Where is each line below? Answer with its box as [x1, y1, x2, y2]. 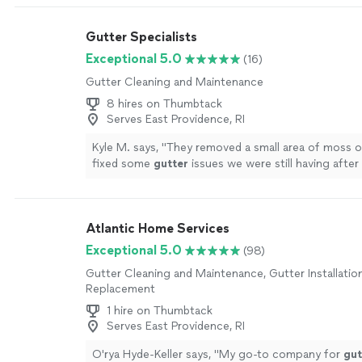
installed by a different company [133, 173, 305, 187]
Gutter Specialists [86, 29, 197, 44]
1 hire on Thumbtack [107, 304, 213, 318]
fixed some [92, 157, 154, 170]
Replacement [86, 282, 155, 296]
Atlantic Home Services [86, 221, 229, 236]
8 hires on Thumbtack [107, 97, 222, 111]
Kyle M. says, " [92, 141, 166, 154]
